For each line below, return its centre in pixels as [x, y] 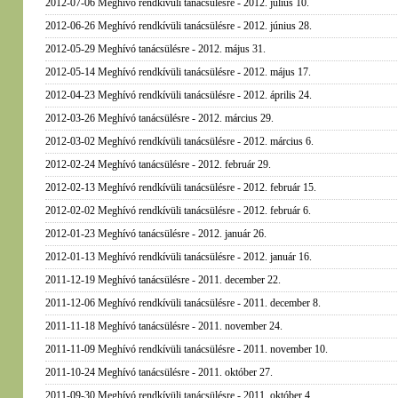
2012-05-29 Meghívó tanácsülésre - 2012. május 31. [155, 49]
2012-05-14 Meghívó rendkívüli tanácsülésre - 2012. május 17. [178, 72]
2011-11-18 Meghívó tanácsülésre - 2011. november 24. [163, 326]
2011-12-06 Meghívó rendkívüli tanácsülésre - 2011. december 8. [183, 303]
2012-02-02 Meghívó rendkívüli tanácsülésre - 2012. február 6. [178, 211]
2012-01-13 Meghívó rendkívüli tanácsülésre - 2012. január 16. [178, 257]
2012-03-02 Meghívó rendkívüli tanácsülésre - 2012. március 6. [179, 141]
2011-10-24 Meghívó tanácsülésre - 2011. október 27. [159, 372]
